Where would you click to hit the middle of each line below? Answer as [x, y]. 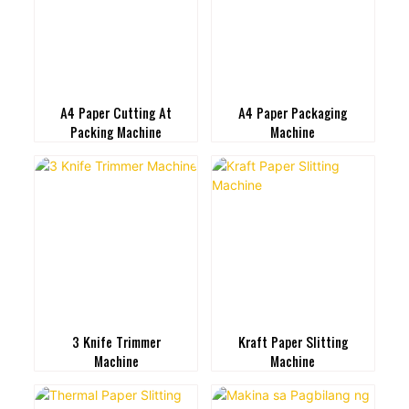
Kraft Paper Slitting [293, 342]
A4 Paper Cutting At [116, 113]
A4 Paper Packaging [293, 113]
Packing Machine [116, 132]
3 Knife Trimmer [116, 342]
